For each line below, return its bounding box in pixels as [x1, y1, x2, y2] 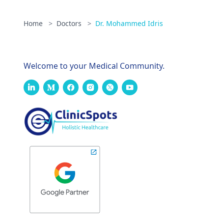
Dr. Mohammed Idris [95, 19, 163, 28]
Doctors [56, 19, 83, 28]
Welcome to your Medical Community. [24, 60, 165, 71]
